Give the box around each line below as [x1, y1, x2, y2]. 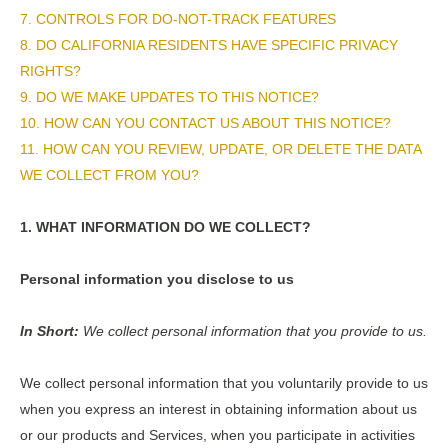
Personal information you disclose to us [20, 271, 294, 287]
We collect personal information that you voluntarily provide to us [20, 375, 428, 391]
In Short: [20, 323, 79, 339]
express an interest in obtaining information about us [85, 401, 417, 417]
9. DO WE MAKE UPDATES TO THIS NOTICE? [20, 89, 319, 105]
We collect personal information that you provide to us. [83, 323, 427, 339]
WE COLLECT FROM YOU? [20, 167, 199, 183]
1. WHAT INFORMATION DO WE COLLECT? [20, 219, 311, 235]
